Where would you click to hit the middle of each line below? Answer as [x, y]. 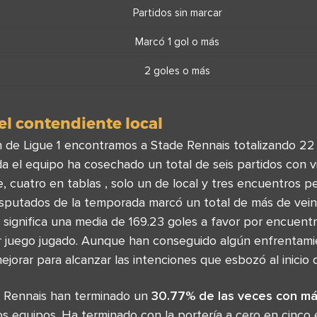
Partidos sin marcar [177, 12]
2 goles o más [177, 70]
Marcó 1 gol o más [177, 41]
